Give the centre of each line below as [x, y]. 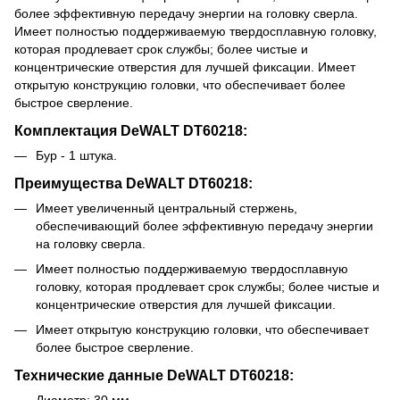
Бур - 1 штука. [76, 155]
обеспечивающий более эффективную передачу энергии [204, 225]
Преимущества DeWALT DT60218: [133, 183]
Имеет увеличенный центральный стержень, [167, 208]
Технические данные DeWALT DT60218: [154, 375]
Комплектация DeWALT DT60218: [131, 130]
